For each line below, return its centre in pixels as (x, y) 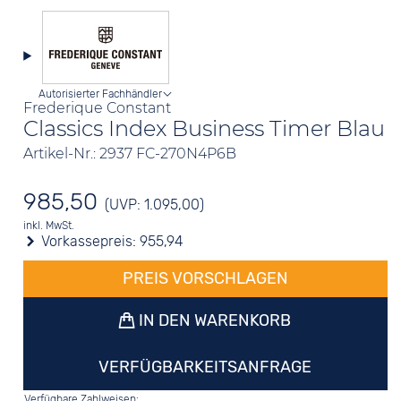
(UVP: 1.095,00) (155, 205)
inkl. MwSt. (49, 226)
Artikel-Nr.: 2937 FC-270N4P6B (130, 154)
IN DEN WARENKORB (213, 320)
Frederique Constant (98, 108)
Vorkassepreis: (89, 241)
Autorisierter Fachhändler (101, 94)
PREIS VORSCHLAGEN (205, 278)
